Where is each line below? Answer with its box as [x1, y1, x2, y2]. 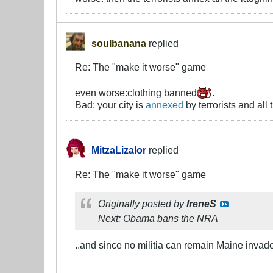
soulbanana [91, 37, 146, 49]
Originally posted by [98, 198, 186, 210]
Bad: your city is [75, 99, 146, 111]
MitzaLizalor [91, 144, 146, 156]
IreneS [186, 198, 216, 210]
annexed [146, 99, 183, 111]
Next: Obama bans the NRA [98, 213, 218, 224]
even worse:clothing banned [75, 87, 197, 99]
